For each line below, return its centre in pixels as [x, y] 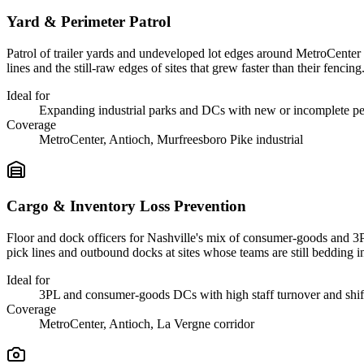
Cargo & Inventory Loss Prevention [126, 206]
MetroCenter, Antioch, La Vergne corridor [147, 324]
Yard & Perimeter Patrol [89, 22]
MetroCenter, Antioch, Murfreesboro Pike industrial [171, 139]
